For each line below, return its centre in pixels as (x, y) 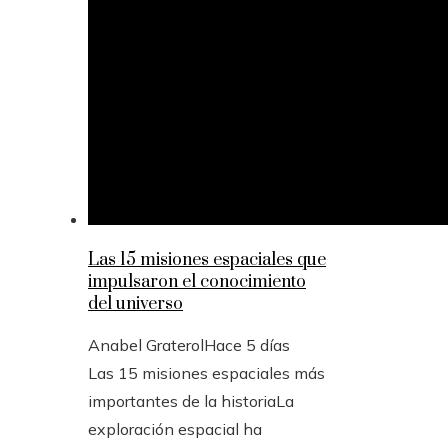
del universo (135, 304)
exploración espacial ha (175, 429)
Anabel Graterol (146, 345)
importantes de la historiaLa (191, 401)
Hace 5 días (247, 345)
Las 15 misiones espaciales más (206, 373)
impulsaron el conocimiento (197, 282)
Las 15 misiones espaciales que (207, 260)
